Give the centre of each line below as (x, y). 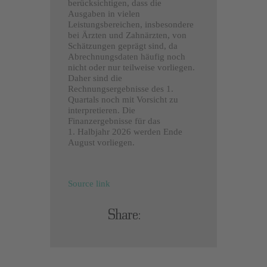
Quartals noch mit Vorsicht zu (123, 100)
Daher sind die (95, 78)
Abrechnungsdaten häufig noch (127, 57)
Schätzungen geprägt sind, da (123, 46)
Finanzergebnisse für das (114, 121)
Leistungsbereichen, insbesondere (131, 25)
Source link (89, 184)
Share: (124, 214)
